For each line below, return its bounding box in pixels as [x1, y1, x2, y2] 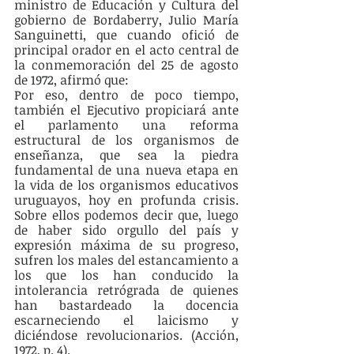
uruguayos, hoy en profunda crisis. [14, 191, 239, 209]
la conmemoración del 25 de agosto [14, 56, 239, 74]
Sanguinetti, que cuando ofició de [14, 26, 239, 44]
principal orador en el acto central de [14, 41, 239, 59]
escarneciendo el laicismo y [14, 311, 239, 330]
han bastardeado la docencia [14, 296, 239, 314]
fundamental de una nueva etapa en [14, 161, 239, 179]
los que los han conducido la [14, 266, 239, 284]
